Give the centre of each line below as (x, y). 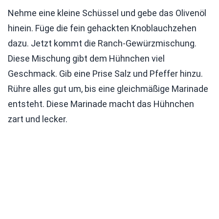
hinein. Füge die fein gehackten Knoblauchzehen (102, 28)
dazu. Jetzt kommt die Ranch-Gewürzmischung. (102, 44)
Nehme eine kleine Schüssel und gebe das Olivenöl (107, 13)
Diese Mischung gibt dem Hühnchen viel (86, 59)
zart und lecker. (38, 119)
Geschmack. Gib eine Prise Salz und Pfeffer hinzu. (105, 74)
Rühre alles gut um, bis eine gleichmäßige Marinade (108, 89)
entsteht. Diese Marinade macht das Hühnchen (101, 104)
